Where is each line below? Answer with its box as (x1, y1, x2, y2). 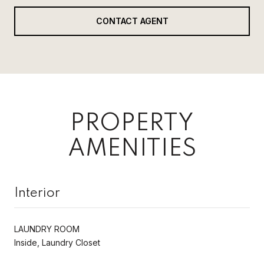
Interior (14, 186, 60, 200)
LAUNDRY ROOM (14, 223, 80, 234)
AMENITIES (67, 137, 197, 161)
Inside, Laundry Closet (14, 237, 100, 247)
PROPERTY (70, 111, 194, 136)
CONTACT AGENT (95, 15, 169, 26)
